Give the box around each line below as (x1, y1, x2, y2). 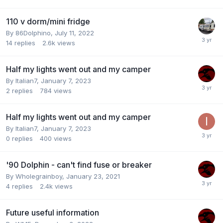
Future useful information (6, 207, 99, 218)
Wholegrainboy (15, 172, 62, 180)
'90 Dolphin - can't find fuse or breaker (6, 159, 152, 170)
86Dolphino (15, 28, 51, 37)
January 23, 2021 (66, 172, 120, 180)
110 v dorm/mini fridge (6, 16, 90, 26)
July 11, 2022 (55, 28, 94, 37)
